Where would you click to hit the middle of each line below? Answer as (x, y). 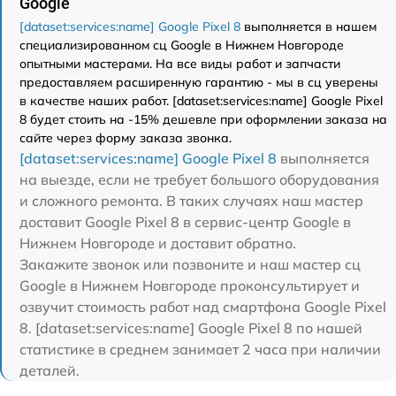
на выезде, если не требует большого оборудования (199, 180)
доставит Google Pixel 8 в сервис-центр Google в (185, 222)
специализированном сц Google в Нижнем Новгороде (182, 46)
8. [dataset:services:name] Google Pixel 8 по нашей (191, 328)
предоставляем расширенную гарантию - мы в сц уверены (199, 83)
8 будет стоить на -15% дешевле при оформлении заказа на (203, 120)
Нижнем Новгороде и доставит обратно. (158, 244)
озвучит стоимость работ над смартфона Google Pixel (203, 307)
